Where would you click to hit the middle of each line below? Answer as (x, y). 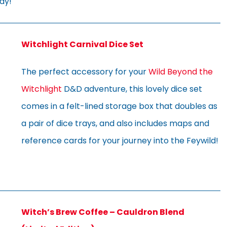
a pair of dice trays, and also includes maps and (115, 123)
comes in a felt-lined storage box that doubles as (119, 106)
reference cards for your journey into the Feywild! (120, 140)
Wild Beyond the (181, 71)
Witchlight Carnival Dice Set (82, 44)
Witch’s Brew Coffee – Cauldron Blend (103, 212)
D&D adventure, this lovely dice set (132, 89)
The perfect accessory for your (85, 71)
